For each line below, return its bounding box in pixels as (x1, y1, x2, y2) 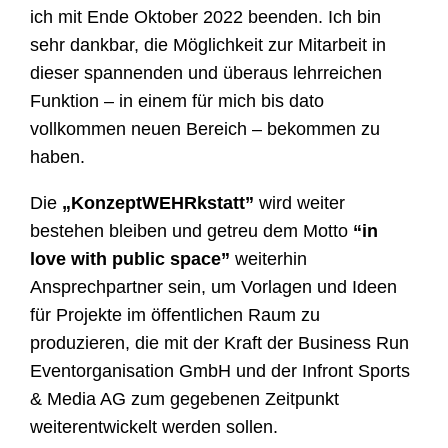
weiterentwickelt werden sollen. (30, 417, 279, 438)
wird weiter (254, 193, 346, 214)
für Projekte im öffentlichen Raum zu (30, 305, 321, 326)
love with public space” (30, 249, 231, 270)
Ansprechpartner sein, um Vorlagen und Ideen (30, 277, 398, 298)
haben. (30, 147, 86, 168)
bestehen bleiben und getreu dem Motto (30, 221, 354, 242)
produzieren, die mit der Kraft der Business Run (30, 333, 410, 354)
